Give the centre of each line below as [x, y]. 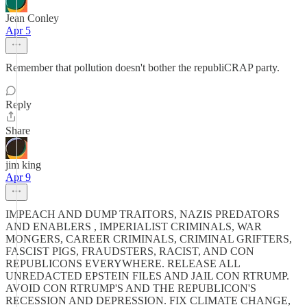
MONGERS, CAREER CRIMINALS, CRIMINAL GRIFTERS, [149, 239]
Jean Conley [32, 18]
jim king [23, 165]
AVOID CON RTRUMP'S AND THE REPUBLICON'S [131, 288]
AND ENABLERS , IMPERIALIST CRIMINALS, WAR [134, 226]
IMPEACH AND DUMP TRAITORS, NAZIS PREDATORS [143, 214]
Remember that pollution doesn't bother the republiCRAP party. [143, 67]
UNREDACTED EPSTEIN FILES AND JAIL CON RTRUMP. [147, 276]
